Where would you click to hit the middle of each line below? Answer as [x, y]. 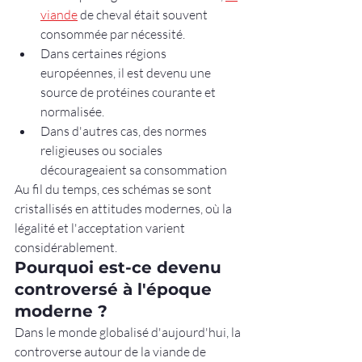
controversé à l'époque [116, 290]
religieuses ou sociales [103, 151]
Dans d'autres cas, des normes [125, 131]
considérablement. [66, 248]
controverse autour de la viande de [112, 352]
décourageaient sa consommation [134, 170]
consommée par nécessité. [113, 34]
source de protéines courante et [129, 93]
